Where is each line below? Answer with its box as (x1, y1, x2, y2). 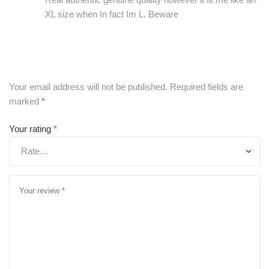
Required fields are (170, 82, 243, 92)
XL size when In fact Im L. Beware (45, 8, 178, 19)
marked (9, 96, 41, 107)
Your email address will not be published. (9, 82, 168, 92)
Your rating (9, 123, 53, 134)
